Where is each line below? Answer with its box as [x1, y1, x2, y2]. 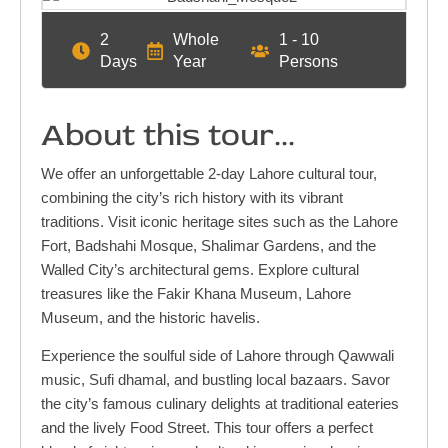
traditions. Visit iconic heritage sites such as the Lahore [41, 213, 398, 231]
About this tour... [41, 115, 295, 156]
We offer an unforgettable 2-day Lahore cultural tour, [41, 165, 377, 183]
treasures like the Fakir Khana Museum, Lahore [41, 285, 351, 303]
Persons [278, 53, 338, 71]
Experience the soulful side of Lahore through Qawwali [41, 347, 394, 365]
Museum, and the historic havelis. [41, 309, 260, 327]
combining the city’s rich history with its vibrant [41, 189, 343, 207]
